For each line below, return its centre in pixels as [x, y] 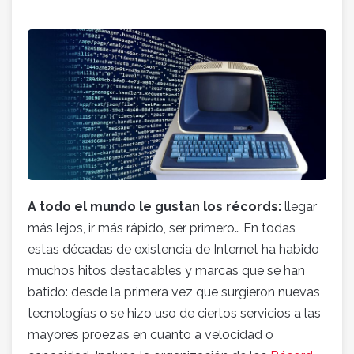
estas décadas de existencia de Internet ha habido [173, 250]
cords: [261, 207]
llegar [299, 207]
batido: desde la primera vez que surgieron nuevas [174, 292]
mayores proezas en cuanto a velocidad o [151, 335]
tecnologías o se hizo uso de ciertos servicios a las [174, 314]
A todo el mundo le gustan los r [130, 207]
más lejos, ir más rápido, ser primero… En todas [162, 228]
